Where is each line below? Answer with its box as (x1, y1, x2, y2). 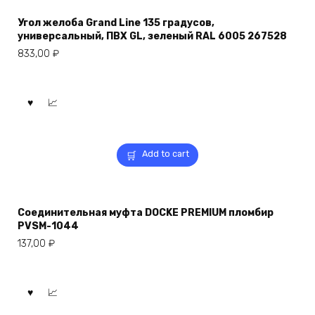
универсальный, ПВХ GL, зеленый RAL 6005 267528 (18, 30, 287, 42)
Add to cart (141, 148, 189, 159)
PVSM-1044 (18, 219, 79, 232)
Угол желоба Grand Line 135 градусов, (18, 16, 214, 29)
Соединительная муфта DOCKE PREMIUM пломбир (18, 206, 274, 219)
